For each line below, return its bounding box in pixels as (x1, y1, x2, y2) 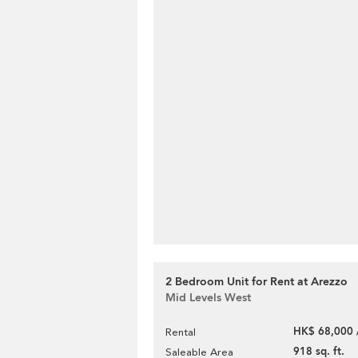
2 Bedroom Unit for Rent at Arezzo (165, 274, 348, 289)
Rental (165, 326, 196, 338)
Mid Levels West (165, 290, 251, 305)
